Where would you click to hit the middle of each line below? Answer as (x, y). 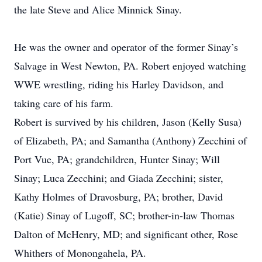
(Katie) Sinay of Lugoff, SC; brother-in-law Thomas (124, 215)
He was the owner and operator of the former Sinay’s (126, 47)
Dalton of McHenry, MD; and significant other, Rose (126, 234)
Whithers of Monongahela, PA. (80, 253)
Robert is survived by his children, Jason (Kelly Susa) (128, 122)
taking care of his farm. (64, 103)
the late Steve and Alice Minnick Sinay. (98, 9)
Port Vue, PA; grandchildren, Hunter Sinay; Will (117, 159)
